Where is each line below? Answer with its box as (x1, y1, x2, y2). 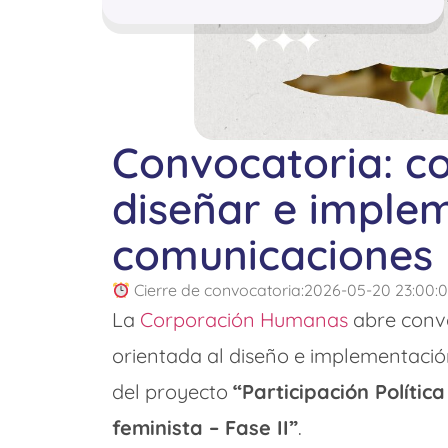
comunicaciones (112, 228, 433, 282)
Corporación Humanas (140, 307, 348, 333)
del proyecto (112, 379, 233, 405)
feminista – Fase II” (112, 415, 298, 441)
